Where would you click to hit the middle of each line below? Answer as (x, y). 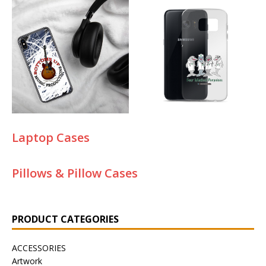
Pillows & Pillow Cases (75, 173)
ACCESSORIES (39, 248)
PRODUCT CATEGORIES (65, 219)
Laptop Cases (51, 138)
